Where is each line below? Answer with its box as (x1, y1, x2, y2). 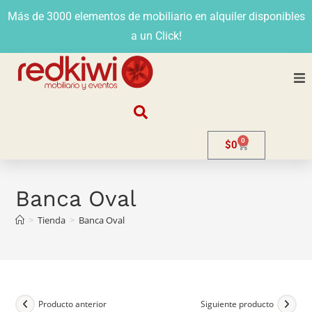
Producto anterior (38, 298, 107, 311)
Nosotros (170, 102, 212, 116)
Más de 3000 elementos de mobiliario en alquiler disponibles (7, 10, 305, 23)
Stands (170, 179, 202, 193)
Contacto (170, 294, 211, 308)
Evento (170, 256, 201, 270)
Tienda (38, 213, 66, 226)
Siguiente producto (200, 298, 274, 311)
